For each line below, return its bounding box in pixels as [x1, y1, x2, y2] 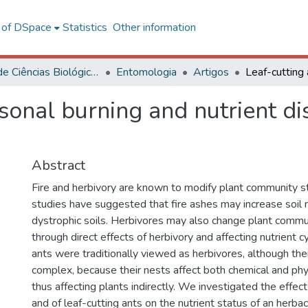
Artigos [193, 65, 229, 80]
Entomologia [116, 65, 177, 80]
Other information [112, 20, 196, 35]
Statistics [62, 20, 107, 35]
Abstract [32, 156, 85, 175]
